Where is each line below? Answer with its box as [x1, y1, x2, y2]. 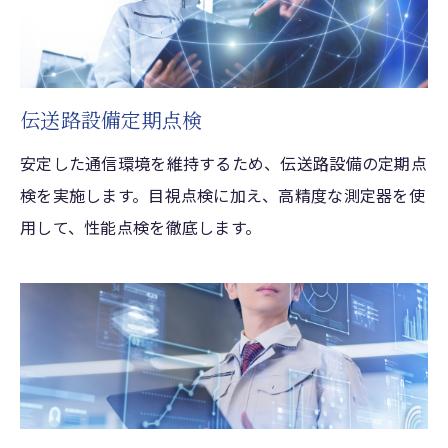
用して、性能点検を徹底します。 [20, 215, 262, 240]
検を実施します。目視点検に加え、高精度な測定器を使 [20, 183, 425, 208]
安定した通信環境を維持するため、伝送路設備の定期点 [20, 151, 427, 176]
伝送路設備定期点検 [20, 105, 203, 135]
